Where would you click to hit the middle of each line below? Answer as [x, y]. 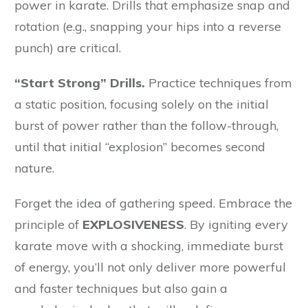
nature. [34, 168]
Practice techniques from [219, 83]
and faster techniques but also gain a [121, 289]
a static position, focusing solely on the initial [142, 104]
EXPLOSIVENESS [133, 225]
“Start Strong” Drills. [80, 83]
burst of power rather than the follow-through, [146, 126]
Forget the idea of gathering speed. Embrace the [153, 203]
